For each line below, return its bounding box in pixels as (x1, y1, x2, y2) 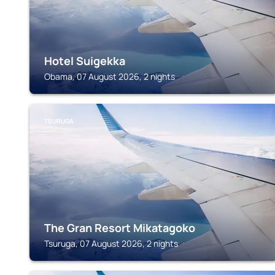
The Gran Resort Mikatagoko (44, 220, 195, 235)
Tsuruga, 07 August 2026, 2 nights (44, 238, 178, 249)
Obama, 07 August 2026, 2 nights (44, 71, 175, 82)
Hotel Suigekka (44, 53, 125, 68)
